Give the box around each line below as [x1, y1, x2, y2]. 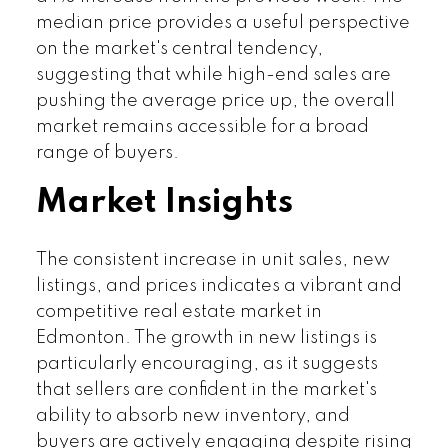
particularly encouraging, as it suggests [35, 354, 378, 373]
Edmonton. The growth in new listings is [35, 328, 377, 347]
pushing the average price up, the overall [35, 91, 395, 110]
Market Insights [35, 185, 293, 220]
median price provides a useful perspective [35, 13, 410, 32]
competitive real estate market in [35, 302, 322, 321]
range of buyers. [35, 143, 179, 162]
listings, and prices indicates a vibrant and [35, 276, 402, 295]
